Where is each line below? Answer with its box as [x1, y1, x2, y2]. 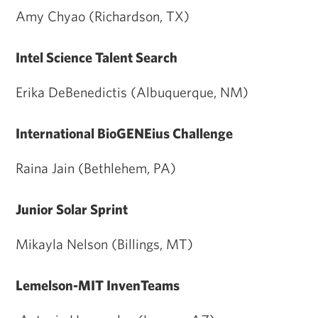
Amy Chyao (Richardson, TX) [16, 7, 190, 24]
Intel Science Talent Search [16, 48, 177, 65]
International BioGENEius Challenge [16, 124, 233, 141]
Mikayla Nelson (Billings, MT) [16, 235, 193, 252]
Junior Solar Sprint [16, 200, 128, 217]
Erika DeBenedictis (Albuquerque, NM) [16, 83, 248, 100]
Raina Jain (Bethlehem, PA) [16, 159, 176, 176]
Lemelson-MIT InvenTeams [16, 276, 180, 293]
